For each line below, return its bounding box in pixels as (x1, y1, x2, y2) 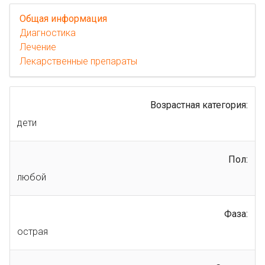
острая (17, 225, 48, 237)
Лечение (20, 41, 56, 53)
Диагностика (20, 27, 76, 38)
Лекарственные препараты (20, 55, 137, 67)
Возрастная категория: (150, 99, 248, 111)
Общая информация (20, 12, 107, 24)
